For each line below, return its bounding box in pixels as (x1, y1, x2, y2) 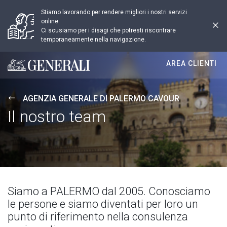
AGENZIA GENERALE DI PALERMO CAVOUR (23, 94, 179, 103)
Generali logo (8, 65, 54, 74)
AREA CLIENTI (166, 59, 217, 67)
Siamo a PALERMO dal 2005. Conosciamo (8, 185, 210, 198)
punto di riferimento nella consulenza (8, 210, 188, 223)
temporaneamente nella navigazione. (41, 36, 146, 43)
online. (41, 18, 60, 25)
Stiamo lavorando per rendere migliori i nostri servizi (41, 9, 187, 16)
